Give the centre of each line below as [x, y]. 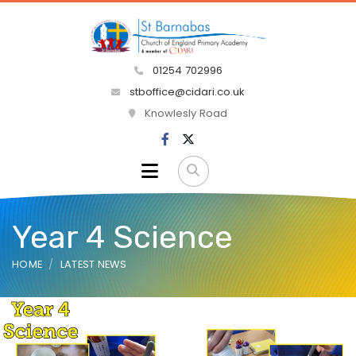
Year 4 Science [122, 237]
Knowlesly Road [184, 114]
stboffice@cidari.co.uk [187, 92]
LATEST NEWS [93, 264]
